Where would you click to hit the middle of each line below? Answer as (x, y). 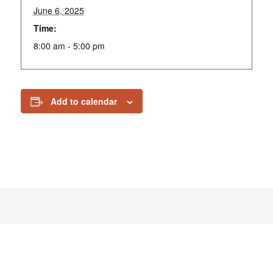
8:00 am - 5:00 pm (69, 46)
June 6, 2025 (58, 10)
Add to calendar (83, 101)
